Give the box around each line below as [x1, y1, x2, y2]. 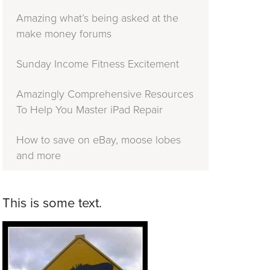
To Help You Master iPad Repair [16, 102, 163, 116]
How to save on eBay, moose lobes [16, 133, 181, 146]
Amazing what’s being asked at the [16, 11, 178, 25]
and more [16, 148, 61, 162]
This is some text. [2, 195, 102, 211]
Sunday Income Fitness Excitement [16, 57, 179, 71]
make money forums [16, 27, 111, 40]
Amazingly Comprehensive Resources [16, 87, 193, 101]
